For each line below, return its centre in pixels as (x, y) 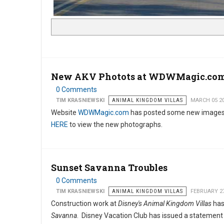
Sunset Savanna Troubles (109, 167)
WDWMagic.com (103, 112)
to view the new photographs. (115, 124)
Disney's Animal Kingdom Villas (165, 203)
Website (64, 112)
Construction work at (84, 203)
